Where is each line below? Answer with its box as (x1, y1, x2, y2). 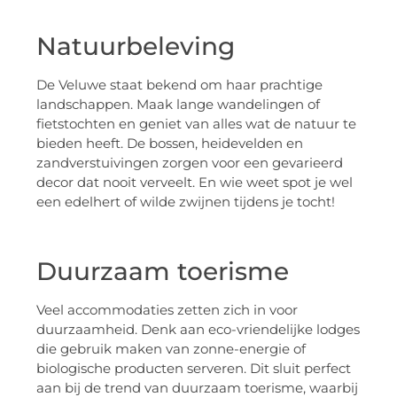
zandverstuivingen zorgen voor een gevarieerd (36, 153, 343, 171)
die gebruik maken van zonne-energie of (36, 339, 306, 357)
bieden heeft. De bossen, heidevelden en (36, 134, 303, 152)
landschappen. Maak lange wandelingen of (36, 95, 320, 113)
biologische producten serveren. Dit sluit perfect (36, 359, 351, 377)
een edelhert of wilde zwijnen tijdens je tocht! (36, 192, 335, 210)
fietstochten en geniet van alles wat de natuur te (36, 114, 356, 132)
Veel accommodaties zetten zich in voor (36, 300, 298, 318)
